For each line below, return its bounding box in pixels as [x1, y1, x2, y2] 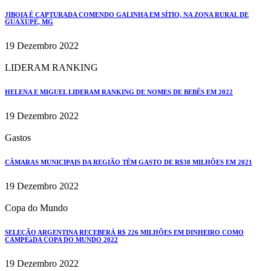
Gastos [5, 132, 31, 143]
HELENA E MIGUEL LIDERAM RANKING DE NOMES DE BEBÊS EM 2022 [5, 88, 233, 96]
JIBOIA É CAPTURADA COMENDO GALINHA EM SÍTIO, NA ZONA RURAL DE [5, 10, 249, 18]
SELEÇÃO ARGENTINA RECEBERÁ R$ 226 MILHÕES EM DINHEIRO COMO [5, 228, 244, 236]
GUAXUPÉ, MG [5, 18, 53, 25]
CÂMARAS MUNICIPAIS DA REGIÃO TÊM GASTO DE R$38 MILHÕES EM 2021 [5, 158, 252, 166]
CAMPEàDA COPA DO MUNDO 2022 [5, 235, 118, 243]
